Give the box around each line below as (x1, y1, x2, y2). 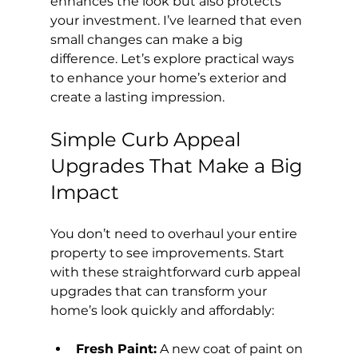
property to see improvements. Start (50, 245, 288, 261)
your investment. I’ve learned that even (50, 12, 305, 28)
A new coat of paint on (156, 340, 306, 356)
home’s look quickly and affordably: (50, 302, 274, 318)
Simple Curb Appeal (50, 127, 245, 151)
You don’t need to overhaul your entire (50, 225, 300, 241)
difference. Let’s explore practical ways (50, 50, 297, 66)
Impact (50, 180, 119, 204)
